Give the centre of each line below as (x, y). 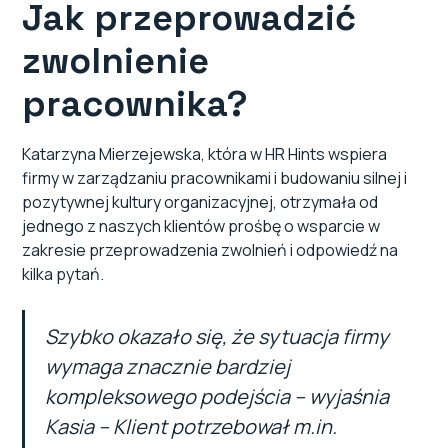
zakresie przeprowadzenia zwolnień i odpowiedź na (210, 250)
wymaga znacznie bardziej (168, 367)
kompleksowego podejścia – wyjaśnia (217, 397)
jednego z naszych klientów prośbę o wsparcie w (201, 226)
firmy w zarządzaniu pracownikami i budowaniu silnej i (215, 178)
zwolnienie (116, 61)
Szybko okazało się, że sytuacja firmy (217, 337)
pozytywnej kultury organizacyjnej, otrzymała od (200, 202)
